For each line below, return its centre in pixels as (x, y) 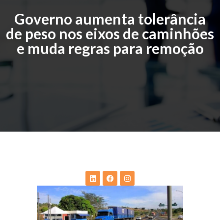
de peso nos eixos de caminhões (110, 33)
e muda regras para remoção (110, 48)
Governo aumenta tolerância (110, 19)
